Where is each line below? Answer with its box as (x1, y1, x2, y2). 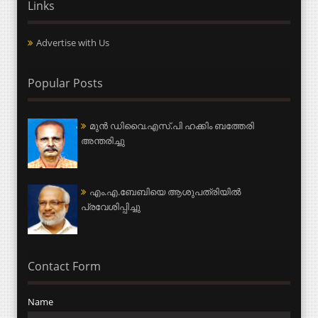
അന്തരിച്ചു (81, 133, 125, 147)
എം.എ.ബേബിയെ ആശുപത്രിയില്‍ (89, 185, 241, 199)
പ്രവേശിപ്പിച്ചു (81, 200, 141, 214)
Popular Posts (28, 75, 103, 91)
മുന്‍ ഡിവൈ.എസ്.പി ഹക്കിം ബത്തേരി (89, 119, 254, 132)
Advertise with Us (36, 35, 109, 49)
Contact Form (28, 258, 101, 275)
